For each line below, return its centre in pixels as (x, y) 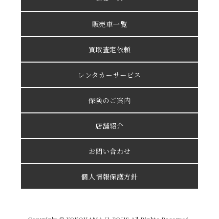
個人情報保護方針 (109, 176)
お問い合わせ (109, 151)
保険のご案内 (109, 100)
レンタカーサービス (109, 75)
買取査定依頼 (109, 49)
